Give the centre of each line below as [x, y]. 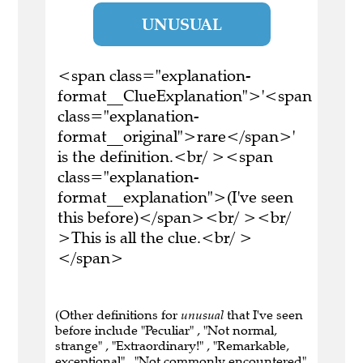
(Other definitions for [118, 315]
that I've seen [263, 315]
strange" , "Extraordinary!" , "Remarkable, [172, 346]
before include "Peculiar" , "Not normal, [166, 331]
